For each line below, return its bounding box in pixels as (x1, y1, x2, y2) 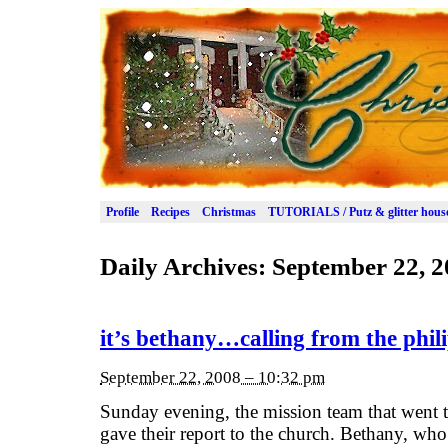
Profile (106, 204, 139, 219)
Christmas (202, 204, 256, 219)
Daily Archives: (100, 252, 272, 280)
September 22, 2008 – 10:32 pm (100, 367, 325, 387)
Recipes (151, 204, 190, 219)
